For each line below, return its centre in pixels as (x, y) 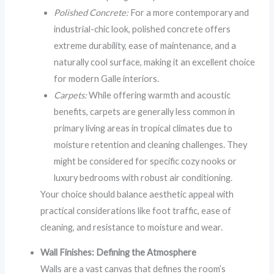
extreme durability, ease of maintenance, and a (145, 45)
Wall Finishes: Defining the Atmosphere (119, 253)
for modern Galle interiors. (107, 78)
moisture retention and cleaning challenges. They (151, 144)
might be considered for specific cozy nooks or (146, 161)
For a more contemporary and (189, 12)
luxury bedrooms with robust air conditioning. (143, 177)
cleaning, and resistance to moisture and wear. (132, 227)
